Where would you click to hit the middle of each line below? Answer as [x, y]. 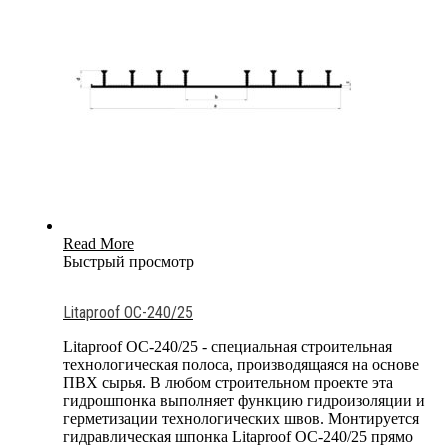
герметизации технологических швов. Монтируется [241, 418]
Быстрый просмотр [128, 261]
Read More [98, 243]
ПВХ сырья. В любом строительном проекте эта [228, 382]
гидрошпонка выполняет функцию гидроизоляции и [244, 400]
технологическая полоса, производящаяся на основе [241, 364]
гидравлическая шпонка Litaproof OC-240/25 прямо [238, 436]
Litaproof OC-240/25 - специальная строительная [227, 346]
